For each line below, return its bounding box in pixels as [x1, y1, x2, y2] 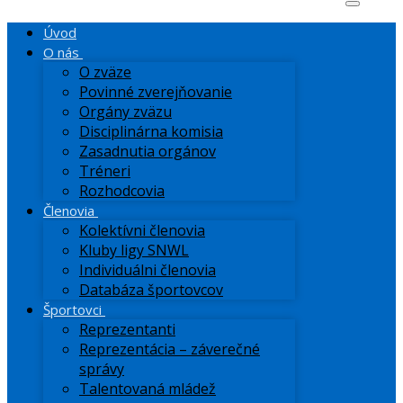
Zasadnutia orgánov [79, 141, 216, 161]
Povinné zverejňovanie [79, 82, 232, 102]
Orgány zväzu [79, 102, 172, 121]
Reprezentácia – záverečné [79, 339, 260, 359]
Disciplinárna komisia [79, 121, 223, 141]
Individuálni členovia [79, 260, 216, 280]
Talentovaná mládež [79, 379, 216, 399]
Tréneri [79, 161, 130, 181]
